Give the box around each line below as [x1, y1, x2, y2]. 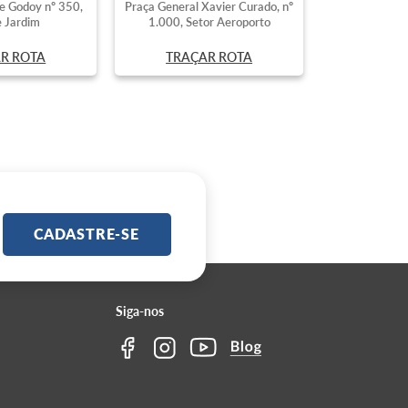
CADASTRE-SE [34, 225, 139, 243]
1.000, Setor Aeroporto [148, 14, 270, 29]
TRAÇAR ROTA [166, 48, 253, 65]
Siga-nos [115, 303, 164, 319]
